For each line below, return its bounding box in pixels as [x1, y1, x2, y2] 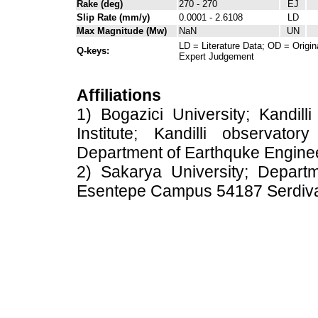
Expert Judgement [179, 50, 254, 62]
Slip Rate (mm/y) [77, 11, 150, 23]
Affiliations [77, 85, 161, 104]
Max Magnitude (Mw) [77, 25, 167, 36]
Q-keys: [77, 45, 109, 56]
